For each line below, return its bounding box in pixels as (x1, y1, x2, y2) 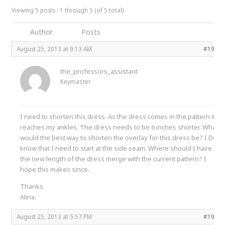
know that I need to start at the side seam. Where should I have (20, 143, 212, 153)
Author (30, 27, 53, 37)
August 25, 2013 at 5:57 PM (17, 212, 92, 220)
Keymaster (60, 77, 91, 86)
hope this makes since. (20, 164, 90, 174)
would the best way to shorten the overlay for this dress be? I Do (20, 133, 217, 142)
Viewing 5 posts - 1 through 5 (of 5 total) (12, 6, 124, 14)
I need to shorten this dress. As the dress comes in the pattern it (20, 111, 215, 121)
